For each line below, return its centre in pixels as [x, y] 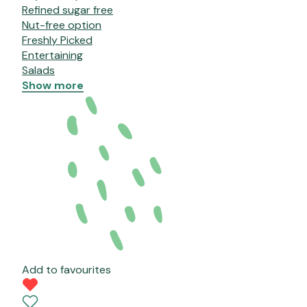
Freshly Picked [57, 40]
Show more [53, 86]
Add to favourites [66, 270]
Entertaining [52, 56]
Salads [38, 71]
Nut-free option [62, 25]
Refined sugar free [67, 10]
